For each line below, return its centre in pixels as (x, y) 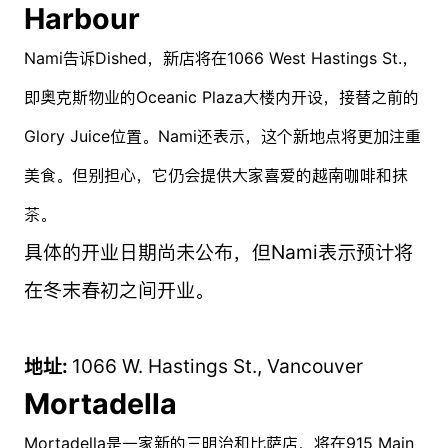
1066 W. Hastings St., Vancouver (217, 365)
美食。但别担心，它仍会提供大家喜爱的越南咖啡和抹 (215, 174)
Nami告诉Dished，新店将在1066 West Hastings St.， (220, 57)
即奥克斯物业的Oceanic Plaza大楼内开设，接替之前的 (221, 96)
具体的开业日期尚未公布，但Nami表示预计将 (218, 251)
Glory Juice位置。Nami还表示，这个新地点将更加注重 (222, 135)
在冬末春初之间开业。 (118, 289)
